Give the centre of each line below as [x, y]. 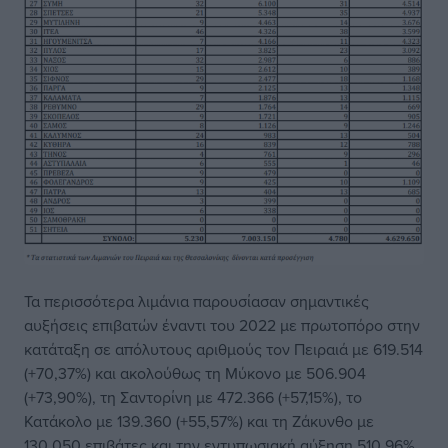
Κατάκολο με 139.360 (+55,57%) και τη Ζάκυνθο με [199, 421]
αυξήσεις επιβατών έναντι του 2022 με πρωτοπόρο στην [222, 325]
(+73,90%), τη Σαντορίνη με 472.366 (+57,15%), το [193, 397]
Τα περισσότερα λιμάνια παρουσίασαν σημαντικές [196, 301]
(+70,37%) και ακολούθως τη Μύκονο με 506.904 [195, 373]
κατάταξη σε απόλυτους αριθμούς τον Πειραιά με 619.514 [223, 349]
